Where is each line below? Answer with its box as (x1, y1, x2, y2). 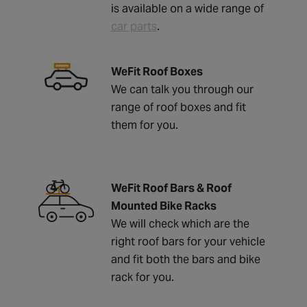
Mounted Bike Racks (110, 198, 217, 213)
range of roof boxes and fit (110, 99, 246, 114)
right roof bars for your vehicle (110, 234, 265, 249)
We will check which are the (110, 216, 249, 231)
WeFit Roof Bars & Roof (110, 180, 232, 195)
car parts (110, 19, 157, 34)
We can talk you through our (110, 82, 254, 97)
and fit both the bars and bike (110, 251, 260, 267)
